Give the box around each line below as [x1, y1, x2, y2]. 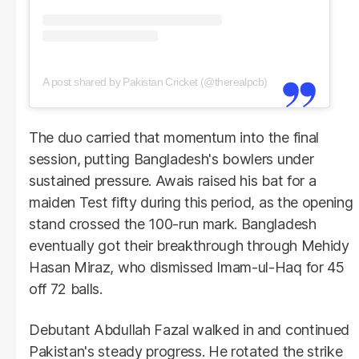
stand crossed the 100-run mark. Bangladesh [29, 215, 317, 232]
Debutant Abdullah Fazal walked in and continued [29, 321, 349, 338]
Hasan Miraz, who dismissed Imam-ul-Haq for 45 [29, 258, 345, 276]
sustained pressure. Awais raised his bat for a [29, 171, 317, 189]
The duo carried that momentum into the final [29, 128, 319, 146]
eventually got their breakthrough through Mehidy [29, 236, 349, 254]
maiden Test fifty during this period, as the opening [29, 193, 353, 211]
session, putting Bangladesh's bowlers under [29, 150, 314, 167]
